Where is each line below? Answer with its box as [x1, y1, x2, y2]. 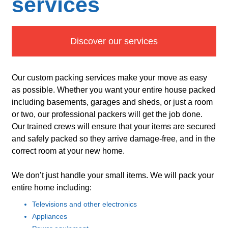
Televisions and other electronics [32, 200, 137, 208]
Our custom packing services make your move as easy [12, 73, 207, 82]
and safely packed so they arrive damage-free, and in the [12, 134, 215, 143]
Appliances [32, 212, 67, 220]
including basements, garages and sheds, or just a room [12, 98, 213, 106]
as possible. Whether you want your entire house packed [12, 85, 215, 94]
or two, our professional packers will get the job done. [12, 110, 203, 119]
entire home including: [12, 183, 92, 192]
